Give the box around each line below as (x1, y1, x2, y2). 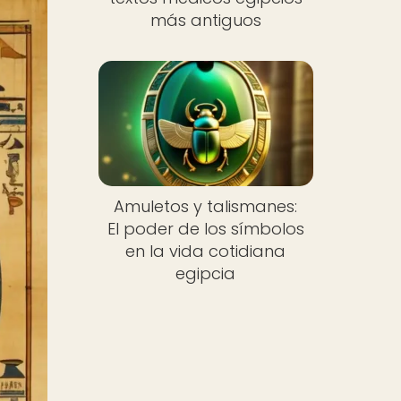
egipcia (175, 262, 236, 286)
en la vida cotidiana (125, 240, 286, 263)
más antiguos (149, 8, 261, 31)
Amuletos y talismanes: (114, 195, 298, 218)
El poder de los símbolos (107, 218, 304, 241)
